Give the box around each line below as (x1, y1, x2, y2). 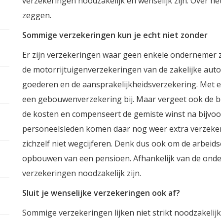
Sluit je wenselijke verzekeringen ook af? (22, 187, 180, 198)
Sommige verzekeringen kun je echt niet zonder (22, 30, 208, 40)
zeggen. (22, 10, 51, 21)
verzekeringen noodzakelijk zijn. (22, 168, 141, 179)
